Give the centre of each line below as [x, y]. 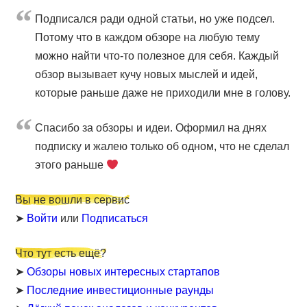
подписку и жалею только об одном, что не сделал [162, 147]
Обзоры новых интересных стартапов [124, 272]
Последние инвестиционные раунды [121, 291]
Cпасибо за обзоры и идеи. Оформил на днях [151, 128]
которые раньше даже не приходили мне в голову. [163, 93]
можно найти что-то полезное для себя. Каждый [157, 56]
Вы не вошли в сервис [73, 200]
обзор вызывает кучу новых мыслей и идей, [147, 75]
